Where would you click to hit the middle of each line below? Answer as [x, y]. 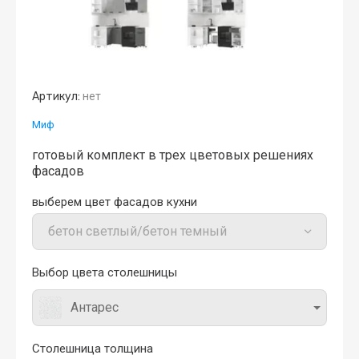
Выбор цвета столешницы [105, 272]
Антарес [95, 307]
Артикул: [56, 96]
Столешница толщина [93, 348]
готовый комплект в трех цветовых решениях [173, 155]
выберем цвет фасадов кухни [115, 202]
